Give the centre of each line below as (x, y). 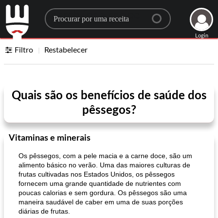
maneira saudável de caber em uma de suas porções (101, 202)
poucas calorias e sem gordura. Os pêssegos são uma (103, 193)
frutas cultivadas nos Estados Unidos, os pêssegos (97, 174)
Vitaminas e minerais (50, 138)
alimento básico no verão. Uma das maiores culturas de (104, 165)
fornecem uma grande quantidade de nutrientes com (100, 183)
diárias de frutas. (44, 211)
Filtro (24, 50)
